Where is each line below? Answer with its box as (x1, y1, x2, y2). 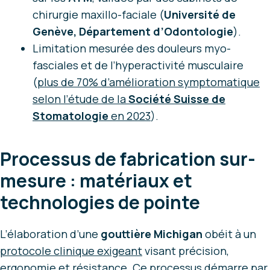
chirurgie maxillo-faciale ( (33, 7, 164, 22)
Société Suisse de (128, 92, 225, 107)
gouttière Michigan (101, 227, 202, 242)
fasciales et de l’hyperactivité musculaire (33, 58, 243, 73)
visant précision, (142, 243, 229, 259)
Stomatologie (33, 108, 108, 124)
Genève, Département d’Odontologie (33, 24, 233, 39)
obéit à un (202, 227, 256, 242)
